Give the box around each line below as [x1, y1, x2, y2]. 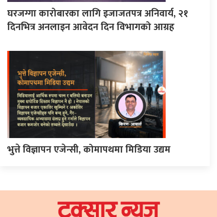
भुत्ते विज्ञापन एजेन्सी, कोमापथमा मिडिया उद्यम [7, 141, 170, 158]
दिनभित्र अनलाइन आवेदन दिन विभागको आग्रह [7, 18, 174, 35]
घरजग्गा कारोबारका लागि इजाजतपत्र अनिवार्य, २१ [7, 5, 188, 22]
